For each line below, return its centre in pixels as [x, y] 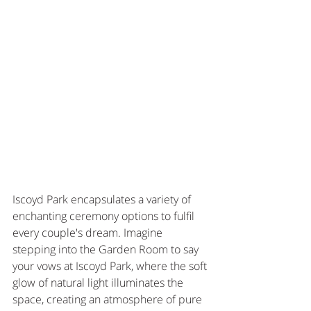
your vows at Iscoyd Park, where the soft [111, 266]
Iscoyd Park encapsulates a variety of [103, 200]
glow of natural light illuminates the [99, 283]
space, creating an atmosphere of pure [109, 300]
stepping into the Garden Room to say [107, 250]
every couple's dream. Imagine [89, 233]
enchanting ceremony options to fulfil [105, 216]
